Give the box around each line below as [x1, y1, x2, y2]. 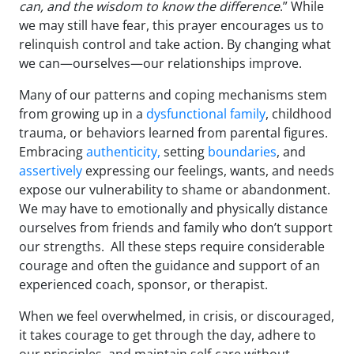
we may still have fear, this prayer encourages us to [19, 17, 324, 35]
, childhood [265, 105, 332, 123]
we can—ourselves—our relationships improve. [19, 55, 302, 73]
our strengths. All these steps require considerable [19, 238, 325, 256]
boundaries [208, 143, 277, 161]
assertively [19, 162, 82, 180]
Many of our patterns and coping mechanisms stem [19, 86, 327, 104]
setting [160, 143, 208, 161]
